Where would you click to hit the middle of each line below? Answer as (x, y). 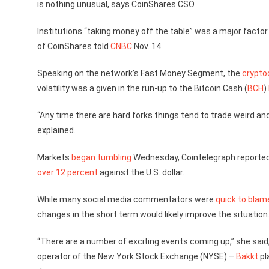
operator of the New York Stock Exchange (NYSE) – (137, 256)
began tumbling (101, 157)
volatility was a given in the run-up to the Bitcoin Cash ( (142, 88)
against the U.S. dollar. (141, 172)
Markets (54, 157)
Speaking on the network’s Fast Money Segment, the (140, 73)
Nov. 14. (147, 46)
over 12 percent (68, 172)
